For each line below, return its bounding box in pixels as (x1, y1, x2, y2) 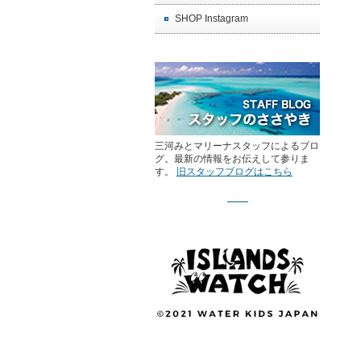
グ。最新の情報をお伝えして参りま (155, 153, 309, 164)
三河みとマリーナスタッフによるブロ (155, 140, 319, 151)
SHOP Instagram (175, 13, 248, 24)
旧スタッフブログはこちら (176, 166, 293, 177)
